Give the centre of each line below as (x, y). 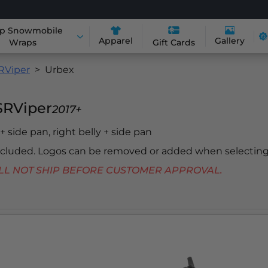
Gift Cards (174, 42)
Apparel (116, 40)
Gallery (230, 41)
